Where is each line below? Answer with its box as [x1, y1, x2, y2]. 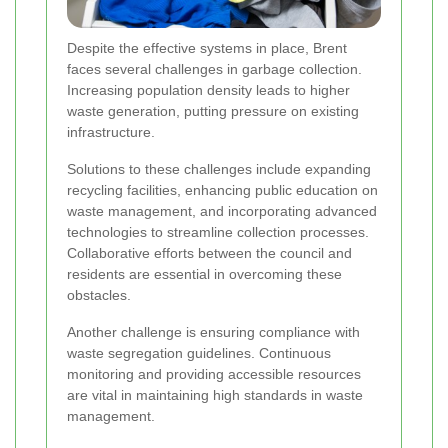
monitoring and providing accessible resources [67, 365, 361, 382]
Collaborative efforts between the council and [67, 244, 352, 261]
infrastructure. [67, 123, 155, 140]
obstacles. [67, 286, 131, 303]
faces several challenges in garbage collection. [67, 60, 362, 77]
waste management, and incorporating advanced [67, 202, 377, 219]
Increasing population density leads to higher [67, 81, 350, 98]
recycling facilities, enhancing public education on [67, 181, 378, 198]
